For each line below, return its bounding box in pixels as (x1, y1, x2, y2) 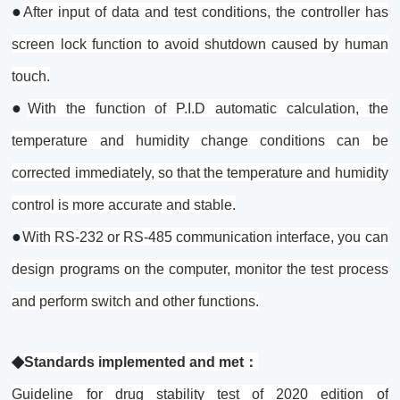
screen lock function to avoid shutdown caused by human (12, 37, 388, 53)
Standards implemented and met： (24, 354, 259, 371)
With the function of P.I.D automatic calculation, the (28, 101, 388, 117)
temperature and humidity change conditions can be (12, 133, 388, 149)
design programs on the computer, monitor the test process (12, 262, 388, 278)
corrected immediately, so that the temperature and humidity (12, 165, 388, 181)
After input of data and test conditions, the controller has (23, 4, 388, 21)
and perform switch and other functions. (12, 294, 260, 310)
